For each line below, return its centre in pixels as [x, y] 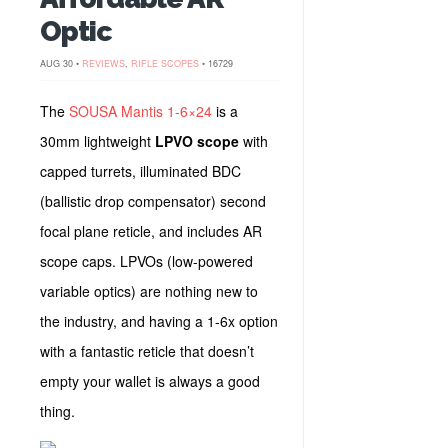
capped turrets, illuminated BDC [140, 171]
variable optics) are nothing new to [149, 291]
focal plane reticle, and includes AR [151, 231]
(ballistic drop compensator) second [153, 201]
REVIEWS [103, 63]
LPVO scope [197, 141]
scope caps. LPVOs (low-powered [146, 261]
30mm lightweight [97, 141]
